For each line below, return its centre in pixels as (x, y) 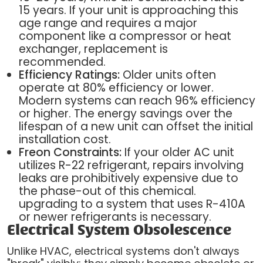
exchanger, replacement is (93, 49)
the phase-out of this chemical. (107, 191)
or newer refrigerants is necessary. (115, 217)
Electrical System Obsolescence (119, 230)
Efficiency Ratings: (69, 75)
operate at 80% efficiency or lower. (116, 87)
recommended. (62, 62)
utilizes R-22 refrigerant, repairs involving (131, 165)
